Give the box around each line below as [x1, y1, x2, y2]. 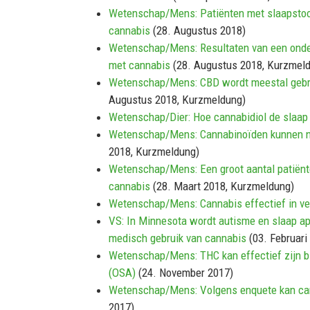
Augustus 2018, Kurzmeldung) [109, 93, 246, 107]
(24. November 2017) [136, 266, 233, 280]
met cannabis [109, 58, 170, 73]
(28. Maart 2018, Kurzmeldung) [150, 179, 294, 194]
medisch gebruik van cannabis [109, 231, 246, 246]
